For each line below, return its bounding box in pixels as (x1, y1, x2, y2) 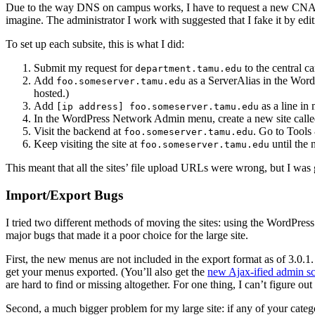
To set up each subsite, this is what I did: (6, 38, 184, 51)
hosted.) (34, 87, 69, 100)
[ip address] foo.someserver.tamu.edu (56, 101, 259, 112)
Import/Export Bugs (6, 187, 123, 202)
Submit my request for (34, 62, 135, 75)
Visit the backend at (34, 125, 124, 138)
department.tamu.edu (135, 63, 242, 75)
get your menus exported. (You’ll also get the (6, 265, 207, 278)
